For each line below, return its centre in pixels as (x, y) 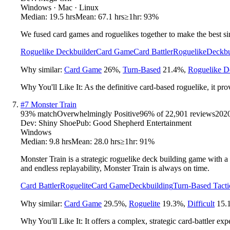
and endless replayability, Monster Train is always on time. (115, 168)
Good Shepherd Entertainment (142, 123)
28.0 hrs (107, 141)
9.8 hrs (60, 141)
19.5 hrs (62, 16)
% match (43, 113)
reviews (202, 113)
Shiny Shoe (57, 123)
